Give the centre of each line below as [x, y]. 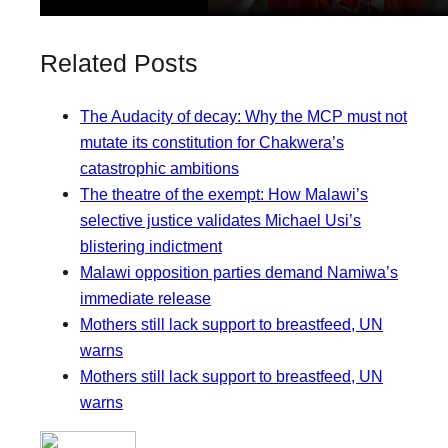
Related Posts [119, 63]
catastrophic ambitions [159, 168]
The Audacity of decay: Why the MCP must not [243, 116]
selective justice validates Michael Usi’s [220, 220]
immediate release [145, 298]
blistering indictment [151, 246]
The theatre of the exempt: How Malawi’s [224, 194]
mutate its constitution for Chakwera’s [212, 142]
